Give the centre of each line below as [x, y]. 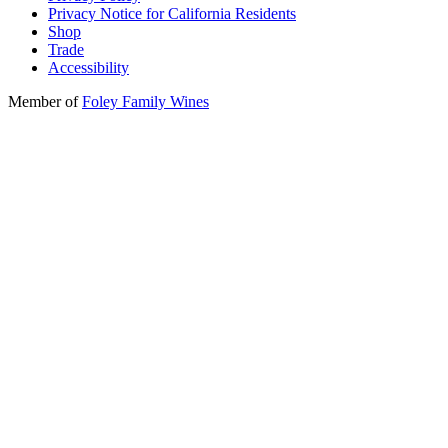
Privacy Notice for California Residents [172, 14]
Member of [45, 102]
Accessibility [88, 68]
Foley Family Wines [145, 102]
